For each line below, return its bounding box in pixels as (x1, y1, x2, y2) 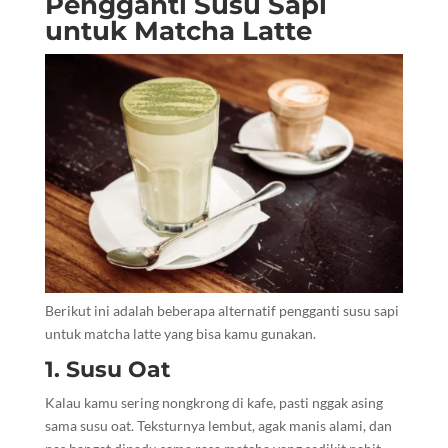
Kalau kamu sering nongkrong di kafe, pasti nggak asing (44, 394, 383, 412)
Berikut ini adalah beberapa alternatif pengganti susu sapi (44, 302, 399, 320)
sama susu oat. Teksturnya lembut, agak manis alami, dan (44, 417, 392, 435)
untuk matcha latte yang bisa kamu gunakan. (44, 325, 316, 343)
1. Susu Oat (44, 356, 171, 384)
